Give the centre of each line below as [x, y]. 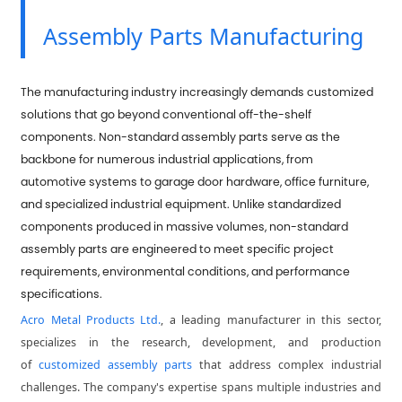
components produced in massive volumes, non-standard [185, 226]
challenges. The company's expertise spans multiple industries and [201, 387]
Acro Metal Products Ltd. [91, 319]
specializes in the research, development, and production [201, 342]
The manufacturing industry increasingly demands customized [197, 92]
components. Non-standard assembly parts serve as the [181, 136]
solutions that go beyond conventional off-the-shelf [166, 114]
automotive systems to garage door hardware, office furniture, [195, 181]
